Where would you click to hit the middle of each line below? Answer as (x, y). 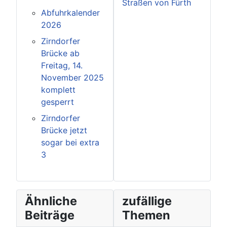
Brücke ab (60, 53)
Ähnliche (51, 201)
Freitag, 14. (62, 66)
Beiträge (50, 215)
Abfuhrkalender (70, 13)
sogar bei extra (70, 143)
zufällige (147, 201)
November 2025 (72, 78)
